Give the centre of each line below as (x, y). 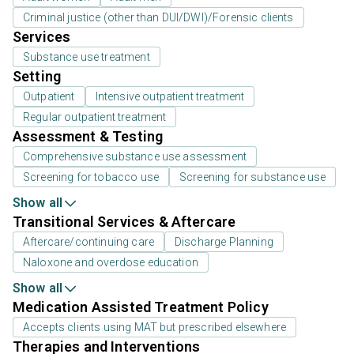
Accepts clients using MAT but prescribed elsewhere (154, 328)
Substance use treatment (87, 57)
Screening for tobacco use (91, 177)
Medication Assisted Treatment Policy (141, 307)
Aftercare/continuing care (88, 242)
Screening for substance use (253, 177)
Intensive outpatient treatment (170, 97)
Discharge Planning (224, 242)
